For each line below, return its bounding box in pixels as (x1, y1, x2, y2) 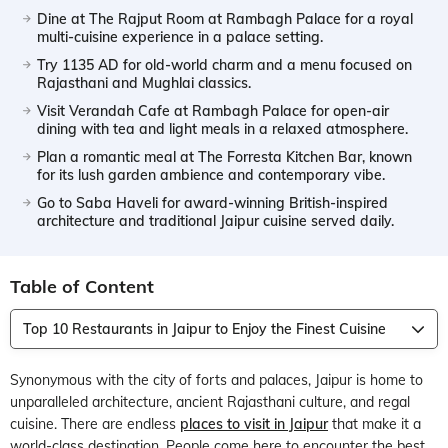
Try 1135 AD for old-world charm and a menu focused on (37, 55, 412, 74)
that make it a (328, 414, 421, 433)
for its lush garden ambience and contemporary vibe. (37, 165, 385, 184)
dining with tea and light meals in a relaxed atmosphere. (37, 119, 408, 138)
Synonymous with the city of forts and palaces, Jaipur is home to (10, 370, 423, 389)
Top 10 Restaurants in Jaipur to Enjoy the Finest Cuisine (23, 319, 386, 338)
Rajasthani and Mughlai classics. (37, 73, 251, 92)
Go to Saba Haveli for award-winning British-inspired (37, 193, 388, 212)
